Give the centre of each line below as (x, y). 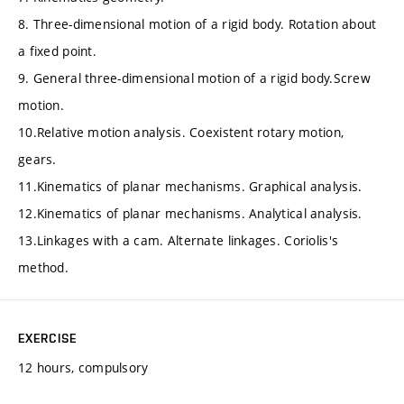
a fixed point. (57, 51)
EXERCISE (47, 339)
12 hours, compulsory (83, 368)
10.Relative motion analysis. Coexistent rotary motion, (181, 133)
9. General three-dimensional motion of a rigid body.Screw (194, 78)
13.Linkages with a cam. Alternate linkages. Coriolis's (179, 241)
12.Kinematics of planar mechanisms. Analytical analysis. (190, 214)
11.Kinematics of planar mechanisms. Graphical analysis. (190, 187)
